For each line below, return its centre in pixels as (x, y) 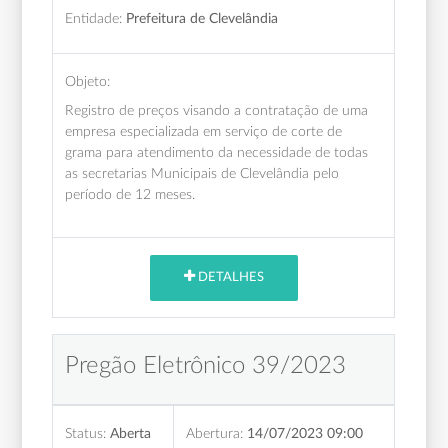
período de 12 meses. (130, 194)
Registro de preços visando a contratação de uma (217, 110)
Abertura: (215, 433)
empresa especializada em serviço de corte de (204, 131)
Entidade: (94, 18)
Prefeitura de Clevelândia (202, 18)
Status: (86, 433)
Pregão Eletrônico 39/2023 (206, 365)
